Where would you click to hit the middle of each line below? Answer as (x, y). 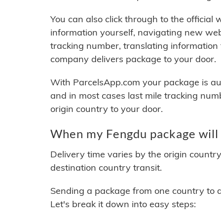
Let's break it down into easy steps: (123, 204)
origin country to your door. (107, 109)
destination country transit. (106, 168)
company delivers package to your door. (133, 59)
